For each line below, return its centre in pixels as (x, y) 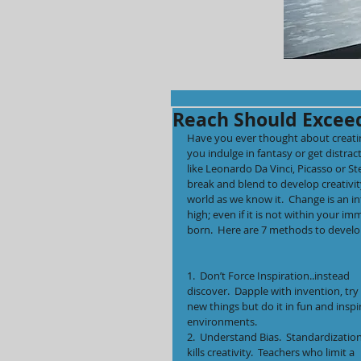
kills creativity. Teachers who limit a (272, 352)
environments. (222, 322)
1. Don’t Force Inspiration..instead (270, 276)
